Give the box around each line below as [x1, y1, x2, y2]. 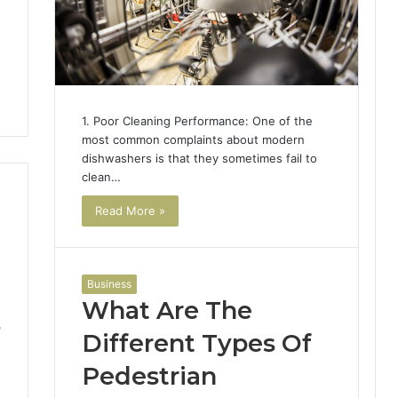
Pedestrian [81, 361, 217, 391]
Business [86, 276, 131, 291]
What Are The [81, 295, 252, 325]
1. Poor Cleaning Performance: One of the [81, 114, 313, 129]
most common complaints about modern [81, 132, 305, 147]
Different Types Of [81, 328, 312, 358]
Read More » [94, 203, 165, 219]
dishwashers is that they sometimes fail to [81, 151, 317, 166]
